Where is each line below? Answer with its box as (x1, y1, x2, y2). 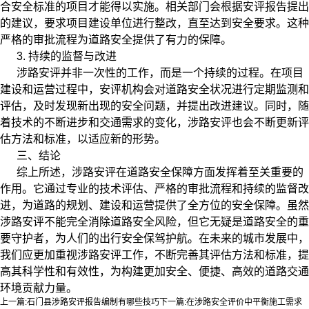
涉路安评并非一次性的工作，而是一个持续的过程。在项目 (17, 67, 303, 79)
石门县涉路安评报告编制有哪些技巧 (27, 297, 159, 308)
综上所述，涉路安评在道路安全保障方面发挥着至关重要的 (17, 166, 303, 179)
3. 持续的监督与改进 (17, 50, 117, 63)
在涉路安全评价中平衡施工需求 (186, 297, 302, 308)
